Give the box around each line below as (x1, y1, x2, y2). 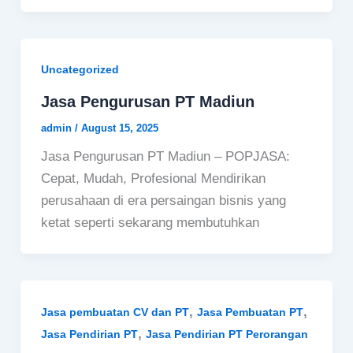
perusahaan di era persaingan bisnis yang (40, 192, 286, 208)
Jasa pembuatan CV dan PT (40, 305, 189, 318)
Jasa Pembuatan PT (196, 305, 303, 318)
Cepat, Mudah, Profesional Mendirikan (40, 170, 266, 186)
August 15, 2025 (80, 121, 158, 134)
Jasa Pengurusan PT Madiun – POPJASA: (40, 148, 290, 164)
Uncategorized (40, 63, 119, 76)
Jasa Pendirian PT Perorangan (145, 327, 308, 340)
